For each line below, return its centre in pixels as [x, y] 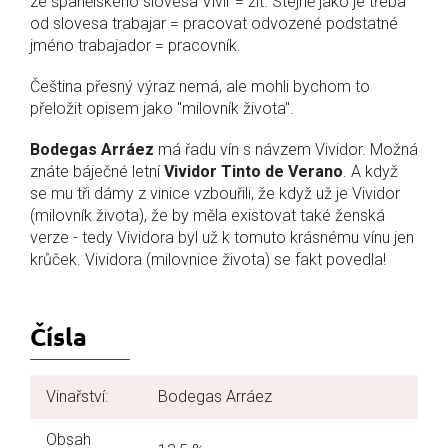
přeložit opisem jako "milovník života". [162, 108]
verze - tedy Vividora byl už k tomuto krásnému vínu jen [222, 237]
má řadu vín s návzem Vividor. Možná [286, 149]
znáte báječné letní [97, 171]
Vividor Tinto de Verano [253, 171]
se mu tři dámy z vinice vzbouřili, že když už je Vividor [215, 193]
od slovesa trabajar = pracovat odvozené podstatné [214, 23]
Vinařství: [77, 396]
